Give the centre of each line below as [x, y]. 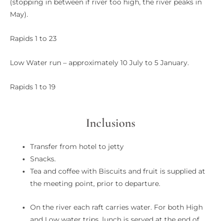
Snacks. [43, 159]
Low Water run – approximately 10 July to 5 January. [99, 62]
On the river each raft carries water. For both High [117, 207]
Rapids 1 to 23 [33, 38]
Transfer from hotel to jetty [77, 146]
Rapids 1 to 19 [33, 87]
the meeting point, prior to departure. [95, 183]
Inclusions [110, 123]
